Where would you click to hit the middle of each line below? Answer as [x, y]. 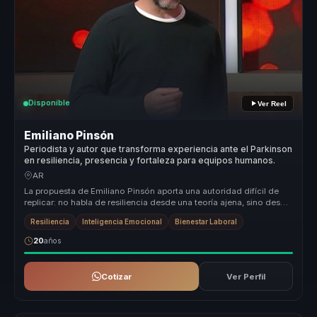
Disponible [49, 103]
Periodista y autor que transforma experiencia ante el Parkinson [158, 150]
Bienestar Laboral [206, 222]
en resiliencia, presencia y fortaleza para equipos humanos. [150, 161]
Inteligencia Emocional [122, 222]
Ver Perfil [246, 276]
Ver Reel [272, 103]
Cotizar [116, 276]
